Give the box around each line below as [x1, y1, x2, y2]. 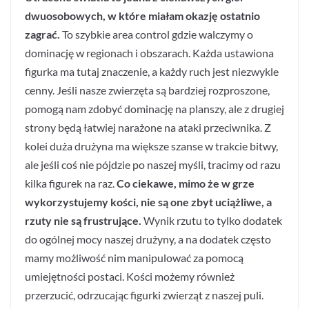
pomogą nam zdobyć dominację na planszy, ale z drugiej [25, 102, 284, 116]
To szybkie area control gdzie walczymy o [60, 28, 253, 41]
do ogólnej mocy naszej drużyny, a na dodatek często [25, 232, 271, 246]
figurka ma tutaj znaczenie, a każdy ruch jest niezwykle [25, 65, 279, 79]
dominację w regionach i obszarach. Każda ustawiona [25, 46, 274, 60]
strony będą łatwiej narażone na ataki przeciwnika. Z [25, 121, 271, 134]
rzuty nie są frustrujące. [25, 214, 143, 228]
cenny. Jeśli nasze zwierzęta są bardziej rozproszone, [25, 83, 270, 97]
